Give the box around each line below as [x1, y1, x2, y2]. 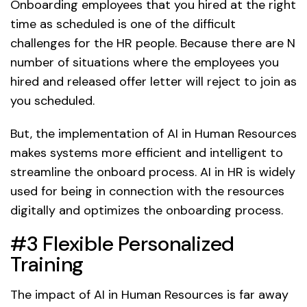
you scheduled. [10, 93, 95, 110]
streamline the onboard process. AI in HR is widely [10, 164, 295, 181]
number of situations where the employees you [10, 54, 279, 71]
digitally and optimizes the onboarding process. [10, 202, 283, 219]
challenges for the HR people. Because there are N [10, 35, 295, 52]
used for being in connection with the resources [10, 183, 284, 200]
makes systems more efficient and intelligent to [10, 145, 283, 162]
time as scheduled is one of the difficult [10, 16, 236, 33]
